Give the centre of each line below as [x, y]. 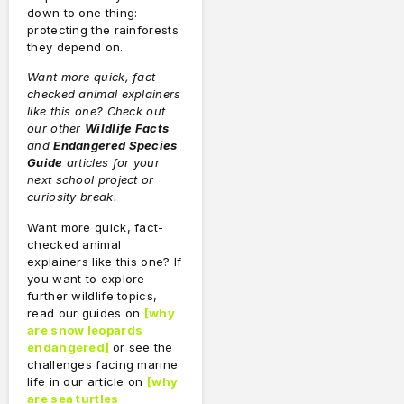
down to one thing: [83, 12]
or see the [142, 347]
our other [56, 129]
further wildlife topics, [92, 295]
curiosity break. [72, 197]
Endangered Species [115, 146]
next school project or [91, 180]
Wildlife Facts [127, 129]
